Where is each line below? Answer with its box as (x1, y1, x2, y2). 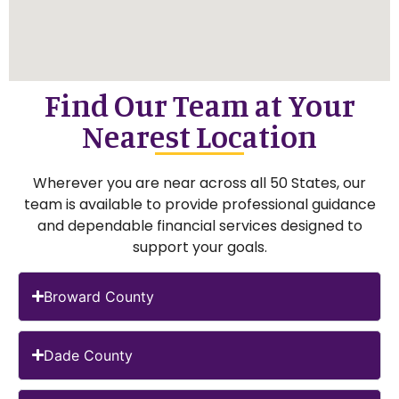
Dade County (44, 346, 134, 364)
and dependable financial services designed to (37, 215, 362, 236)
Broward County (44, 287, 155, 305)
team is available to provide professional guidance (23, 193, 376, 215)
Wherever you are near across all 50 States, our (33, 172, 366, 193)
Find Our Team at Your (44, 85, 355, 124)
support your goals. (132, 236, 267, 257)
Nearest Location (82, 117, 317, 155)
